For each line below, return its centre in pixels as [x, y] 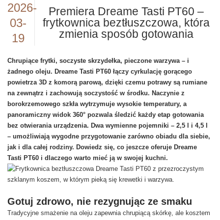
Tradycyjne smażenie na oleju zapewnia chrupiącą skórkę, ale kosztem [109, 213]
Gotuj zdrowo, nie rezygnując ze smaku [100, 201]
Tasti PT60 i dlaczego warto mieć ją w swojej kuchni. [88, 158]
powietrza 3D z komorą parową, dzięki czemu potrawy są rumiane [107, 82]
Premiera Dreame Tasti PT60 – [126, 11]
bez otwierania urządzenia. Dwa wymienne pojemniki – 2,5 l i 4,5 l [108, 125]
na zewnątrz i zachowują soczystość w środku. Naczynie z [96, 93]
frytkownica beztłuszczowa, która [126, 23]
